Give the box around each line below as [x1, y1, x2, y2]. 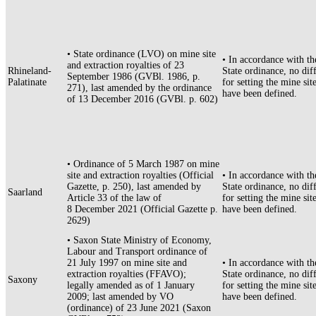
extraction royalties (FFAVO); [67, 269, 186, 280]
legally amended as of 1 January [67, 280, 195, 291]
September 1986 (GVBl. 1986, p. [67, 71, 200, 83]
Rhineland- [8, 66, 51, 77]
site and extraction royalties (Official [67, 170, 214, 181]
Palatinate [8, 77, 47, 88]
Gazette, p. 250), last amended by [67, 181, 201, 193]
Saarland [8, 187, 42, 198]
